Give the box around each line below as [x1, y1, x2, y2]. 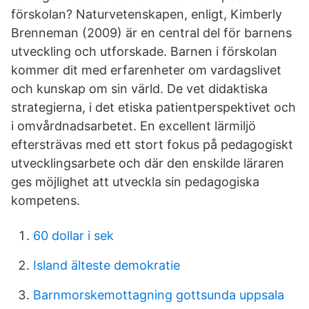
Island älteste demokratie [33, 258, 180, 272]
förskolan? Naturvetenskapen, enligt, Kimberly [11, 7, 282, 21]
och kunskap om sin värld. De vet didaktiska [11, 81, 268, 96]
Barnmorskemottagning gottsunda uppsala [33, 288, 284, 302]
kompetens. [11, 193, 80, 208]
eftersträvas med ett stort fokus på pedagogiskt [11, 137, 293, 152]
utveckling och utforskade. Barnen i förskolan [11, 44, 277, 59]
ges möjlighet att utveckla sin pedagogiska [11, 175, 259, 189]
